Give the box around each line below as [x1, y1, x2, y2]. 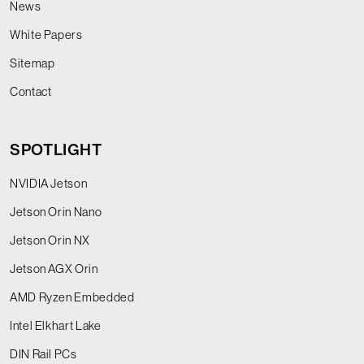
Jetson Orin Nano [10, 204, 102, 219]
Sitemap [10, 55, 55, 70]
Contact [10, 84, 52, 98]
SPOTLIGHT [10, 140, 102, 159]
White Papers [10, 27, 83, 41]
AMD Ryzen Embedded [10, 289, 135, 304]
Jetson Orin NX [10, 232, 90, 247]
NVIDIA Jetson [10, 175, 88, 190]
